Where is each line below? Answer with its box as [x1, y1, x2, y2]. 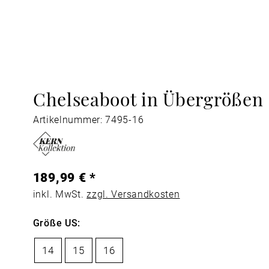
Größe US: [32, 216, 81, 229]
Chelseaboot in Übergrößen [32, 85, 264, 110]
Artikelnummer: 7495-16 [32, 113, 144, 125]
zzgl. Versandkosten [86, 187, 180, 201]
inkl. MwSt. [32, 187, 87, 201]
